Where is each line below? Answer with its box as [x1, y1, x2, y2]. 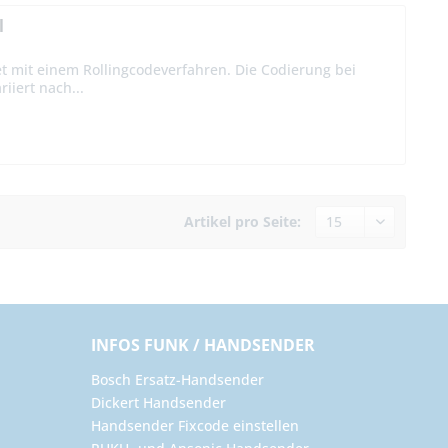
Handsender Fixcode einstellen [91, 415, 299, 435]
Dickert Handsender [91, 392, 226, 412]
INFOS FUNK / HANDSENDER [91, 333, 315, 356]
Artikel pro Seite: [184, 211, 301, 231]
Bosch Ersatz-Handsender [91, 369, 264, 389]
